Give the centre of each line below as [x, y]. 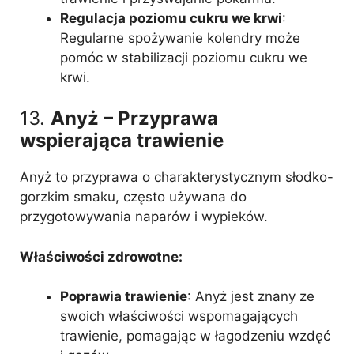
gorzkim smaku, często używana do [133, 197]
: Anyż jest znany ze [251, 296]
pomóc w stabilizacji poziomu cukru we [184, 57]
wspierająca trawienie [122, 140]
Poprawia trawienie [124, 296]
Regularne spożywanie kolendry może [180, 38]
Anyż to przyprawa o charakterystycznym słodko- [177, 177]
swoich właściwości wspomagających [179, 316]
